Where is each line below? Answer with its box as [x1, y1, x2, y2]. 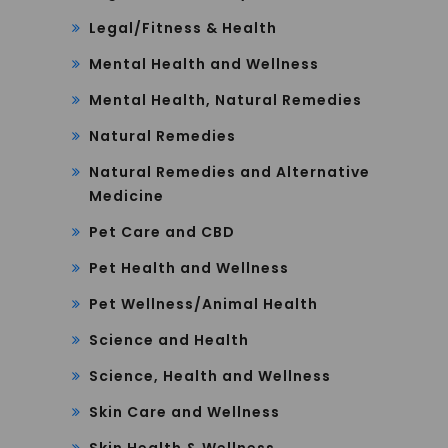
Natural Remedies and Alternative [89, 161, 370, 182]
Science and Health [89, 329, 249, 350]
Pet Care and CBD [89, 221, 235, 242]
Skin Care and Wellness [89, 401, 280, 422]
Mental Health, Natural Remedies [89, 89, 362, 110]
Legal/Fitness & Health [89, 17, 277, 38]
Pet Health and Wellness [89, 257, 289, 278]
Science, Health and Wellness [89, 365, 331, 386]
